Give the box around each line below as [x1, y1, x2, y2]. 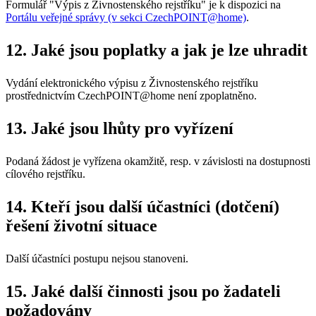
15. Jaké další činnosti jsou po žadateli [6, 282, 281, 301]
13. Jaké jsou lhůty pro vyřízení [6, 119, 233, 138]
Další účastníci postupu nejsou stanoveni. [6, 253, 188, 265]
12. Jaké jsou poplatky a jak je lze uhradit [6, 41, 308, 60]
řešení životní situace [6, 217, 157, 236]
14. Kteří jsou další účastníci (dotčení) [6, 197, 279, 217]
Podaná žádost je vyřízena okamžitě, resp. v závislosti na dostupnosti [6, 155, 310, 168]
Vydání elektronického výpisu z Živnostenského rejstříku [6, 77, 258, 90]
